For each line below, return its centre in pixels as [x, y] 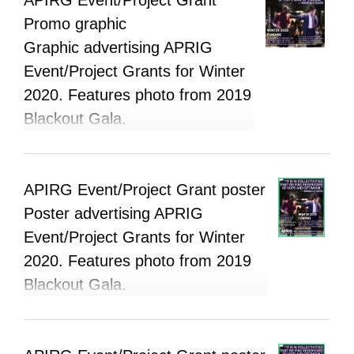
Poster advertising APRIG [113, 213]
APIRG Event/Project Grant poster [145, 189]
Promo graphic [75, 23]
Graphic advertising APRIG [118, 47]
